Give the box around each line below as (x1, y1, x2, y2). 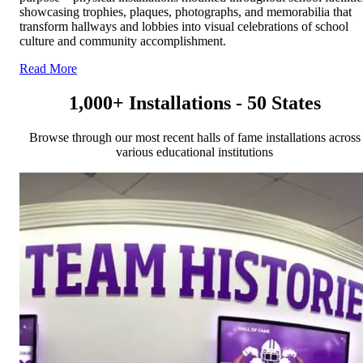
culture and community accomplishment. (19, 34, 226, 49)
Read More (19, 62, 77, 76)
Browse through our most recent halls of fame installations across (28, 130, 361, 145)
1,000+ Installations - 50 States (68, 92, 321, 114)
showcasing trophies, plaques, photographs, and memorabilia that (19, 5, 352, 19)
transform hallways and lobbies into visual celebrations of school (19, 19, 348, 34)
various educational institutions (116, 145, 273, 160)
